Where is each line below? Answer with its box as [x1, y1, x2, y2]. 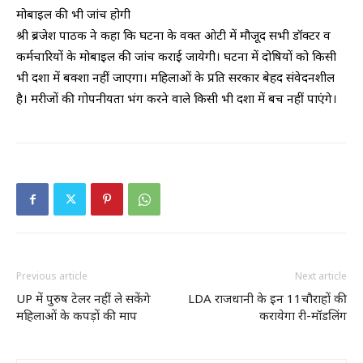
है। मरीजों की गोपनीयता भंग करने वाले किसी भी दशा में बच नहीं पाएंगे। [16, 90, 337, 106]
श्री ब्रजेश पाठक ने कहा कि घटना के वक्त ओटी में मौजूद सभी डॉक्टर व [16, 27, 331, 43]
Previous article [16, 269, 88, 283]
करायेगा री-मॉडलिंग [259, 307, 347, 323]
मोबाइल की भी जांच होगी [16, 6, 130, 22]
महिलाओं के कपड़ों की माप [16, 307, 137, 323]
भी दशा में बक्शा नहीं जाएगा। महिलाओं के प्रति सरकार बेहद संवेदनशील [16, 69, 335, 85]
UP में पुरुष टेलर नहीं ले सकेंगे [16, 290, 151, 306]
